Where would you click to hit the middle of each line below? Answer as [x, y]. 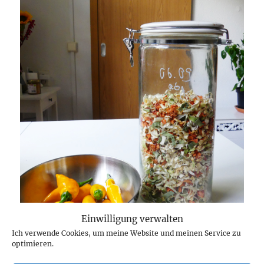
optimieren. [33, 243]
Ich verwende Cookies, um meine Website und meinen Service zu [126, 233]
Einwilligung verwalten [132, 219]
